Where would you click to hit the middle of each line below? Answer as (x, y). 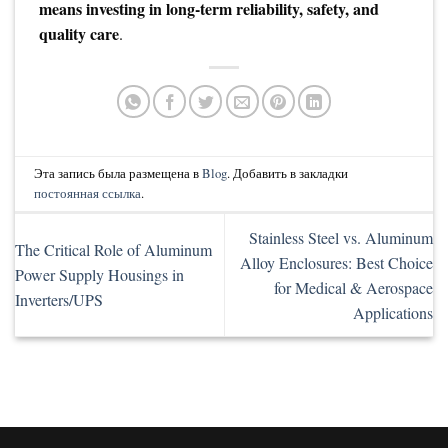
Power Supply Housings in (99, 275)
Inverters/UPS (59, 300)
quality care (79, 33)
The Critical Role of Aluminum (113, 250)
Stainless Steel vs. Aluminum (341, 237)
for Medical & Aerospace (353, 287)
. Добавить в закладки (288, 172)
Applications (393, 312)
